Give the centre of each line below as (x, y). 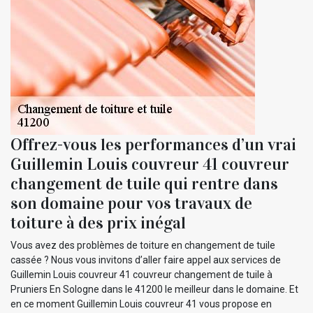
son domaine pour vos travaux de (131, 203)
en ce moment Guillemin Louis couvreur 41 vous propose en (141, 304)
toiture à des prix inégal (98, 223)
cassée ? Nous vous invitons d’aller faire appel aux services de (146, 260)
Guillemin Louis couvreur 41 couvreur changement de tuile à (141, 274)
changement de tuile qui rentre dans (144, 183)
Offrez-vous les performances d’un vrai (153, 144)
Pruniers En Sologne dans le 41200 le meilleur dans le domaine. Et (154, 289)
